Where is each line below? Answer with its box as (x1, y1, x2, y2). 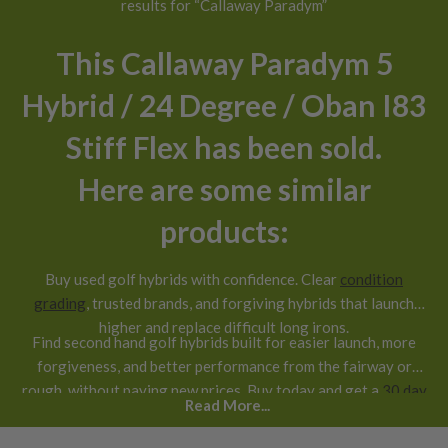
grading (34, 293, 86, 312)
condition (340, 269, 403, 288)
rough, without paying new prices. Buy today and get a (21, 380, 382, 399)
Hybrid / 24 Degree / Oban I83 (22, 86, 426, 123)
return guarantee (165, 404, 280, 423)
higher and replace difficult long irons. (99, 317, 349, 336)
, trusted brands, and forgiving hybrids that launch (86, 293, 414, 312)
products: (159, 212, 289, 249)
